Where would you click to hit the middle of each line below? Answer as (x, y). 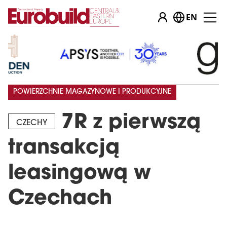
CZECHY (32, 123)
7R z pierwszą (128, 123)
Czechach (60, 199)
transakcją (64, 148)
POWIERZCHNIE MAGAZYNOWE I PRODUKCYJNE (92, 92)
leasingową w (80, 174)
